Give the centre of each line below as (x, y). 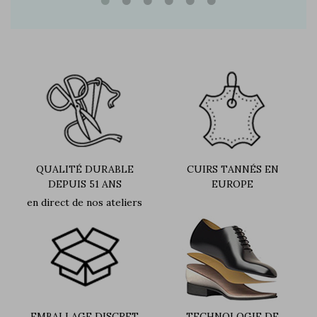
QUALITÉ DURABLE (85, 169)
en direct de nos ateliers (85, 202)
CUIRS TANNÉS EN (232, 169)
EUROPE (232, 184)
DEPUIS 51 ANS (85, 184)
